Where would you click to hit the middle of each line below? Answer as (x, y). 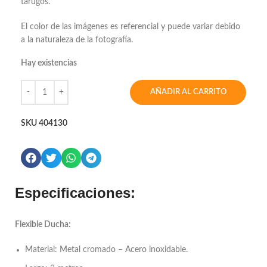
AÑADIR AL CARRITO (188, 92)
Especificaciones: (75, 193)
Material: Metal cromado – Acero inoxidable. (106, 249)
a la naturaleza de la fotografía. (77, 40)
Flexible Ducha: (43, 224)
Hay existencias (49, 63)
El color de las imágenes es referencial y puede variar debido (131, 27)
